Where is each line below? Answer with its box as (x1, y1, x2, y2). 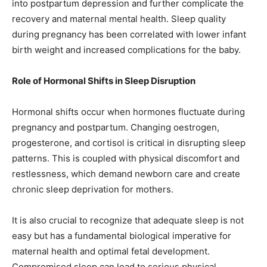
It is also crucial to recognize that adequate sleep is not (12, 215, 244, 226)
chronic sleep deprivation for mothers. (12, 184, 173, 195)
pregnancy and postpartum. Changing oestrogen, (12, 122, 219, 133)
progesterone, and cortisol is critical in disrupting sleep (12, 137, 246, 149)
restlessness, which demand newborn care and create (12, 168, 240, 180)
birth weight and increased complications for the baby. (12, 44, 241, 56)
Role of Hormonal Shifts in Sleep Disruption (12, 75, 195, 87)
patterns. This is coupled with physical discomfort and (12, 153, 240, 164)
